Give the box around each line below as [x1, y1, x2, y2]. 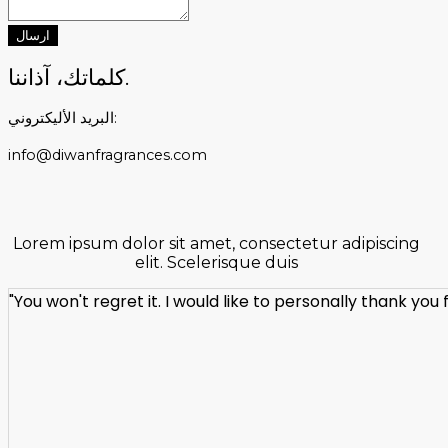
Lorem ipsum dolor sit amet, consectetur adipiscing [12, 233, 420, 253]
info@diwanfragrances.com [8, 146, 207, 165]
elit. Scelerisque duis [134, 252, 298, 272]
